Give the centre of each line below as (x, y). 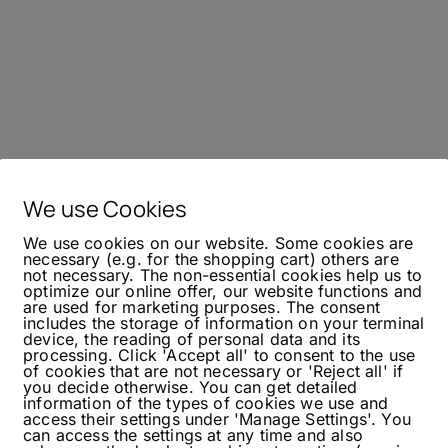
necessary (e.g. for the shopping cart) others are (211, 259)
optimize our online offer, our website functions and (223, 291)
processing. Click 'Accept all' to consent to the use (219, 355)
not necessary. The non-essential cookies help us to (223, 275)
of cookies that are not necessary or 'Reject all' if (213, 371)
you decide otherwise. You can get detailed (190, 387)
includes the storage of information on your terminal (224, 323)
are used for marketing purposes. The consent (201, 307)
